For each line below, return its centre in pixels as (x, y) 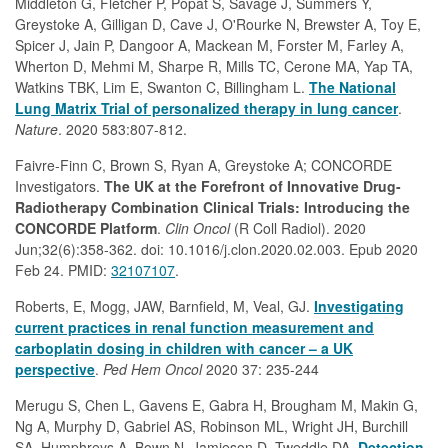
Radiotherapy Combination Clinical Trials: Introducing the (212, 207)
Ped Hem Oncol (152, 369)
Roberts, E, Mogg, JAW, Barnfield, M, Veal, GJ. (164, 306)
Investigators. (57, 186)
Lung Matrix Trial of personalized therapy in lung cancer (206, 108)
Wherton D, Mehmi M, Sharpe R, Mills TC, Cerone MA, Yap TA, (214, 66)
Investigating (359, 306)
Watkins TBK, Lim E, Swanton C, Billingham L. (162, 87)
